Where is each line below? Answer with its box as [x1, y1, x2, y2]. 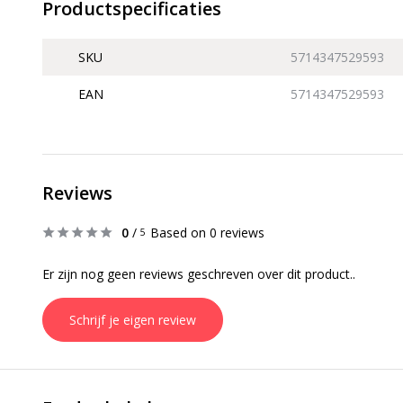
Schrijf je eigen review [69, 311, 196, 328]
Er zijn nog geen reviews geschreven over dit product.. [42, 265, 355, 282]
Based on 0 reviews [150, 224, 264, 241]
